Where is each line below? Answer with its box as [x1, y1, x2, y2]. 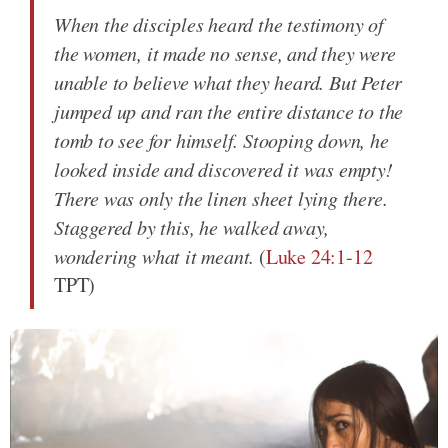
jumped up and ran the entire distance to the [54, 97, 404, 124]
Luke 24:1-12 [265, 242, 373, 270]
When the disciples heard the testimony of [54, 10, 384, 37]
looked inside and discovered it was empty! [54, 155, 393, 182]
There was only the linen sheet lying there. [54, 184, 388, 211]
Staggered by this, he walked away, [54, 213, 330, 240]
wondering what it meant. [54, 242, 260, 269]
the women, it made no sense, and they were [54, 39, 396, 66]
